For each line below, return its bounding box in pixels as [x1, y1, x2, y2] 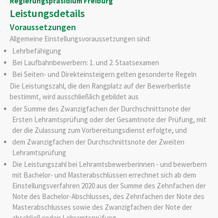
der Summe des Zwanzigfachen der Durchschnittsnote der [12, 104, 191, 114]
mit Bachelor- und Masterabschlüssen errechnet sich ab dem [12, 170, 196, 180]
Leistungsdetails [10, 6, 85, 20]
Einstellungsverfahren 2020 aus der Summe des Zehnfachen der [12, 181, 206, 190]
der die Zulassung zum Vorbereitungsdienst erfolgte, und [12, 126, 187, 135]
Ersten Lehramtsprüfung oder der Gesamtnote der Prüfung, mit [12, 115, 206, 125]
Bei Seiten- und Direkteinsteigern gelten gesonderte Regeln [12, 69, 197, 79]
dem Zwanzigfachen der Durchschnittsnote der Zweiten [12, 137, 184, 147]
